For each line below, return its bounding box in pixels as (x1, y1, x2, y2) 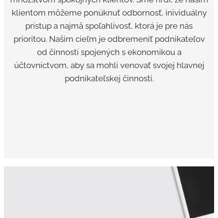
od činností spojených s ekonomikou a (36, 47, 182, 57)
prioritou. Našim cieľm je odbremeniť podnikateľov (13, 34, 205, 44)
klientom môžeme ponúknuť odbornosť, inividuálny (11, 8, 207, 18)
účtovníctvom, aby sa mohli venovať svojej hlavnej (14, 60, 204, 71)
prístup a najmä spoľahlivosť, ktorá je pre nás (25, 21, 193, 31)
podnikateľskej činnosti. (64, 73, 154, 84)
